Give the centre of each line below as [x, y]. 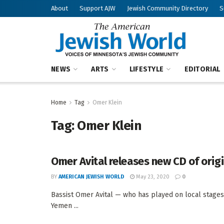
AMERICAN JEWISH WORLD [91, 177]
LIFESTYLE [146, 69]
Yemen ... [65, 206]
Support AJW [97, 8]
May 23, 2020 [152, 177]
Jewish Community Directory [167, 8]
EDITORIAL [202, 69]
